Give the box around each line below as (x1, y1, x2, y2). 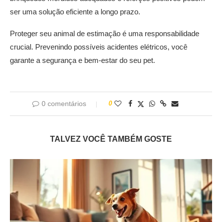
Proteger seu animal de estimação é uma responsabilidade (10, 29, 199, 38)
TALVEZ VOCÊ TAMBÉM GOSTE (50, 135, 172, 144)
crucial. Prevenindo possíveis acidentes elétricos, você (10, 43, 187, 52)
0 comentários (41, 100, 86, 108)
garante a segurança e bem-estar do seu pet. (10, 56, 155, 65)
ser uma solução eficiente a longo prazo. (10, 7, 140, 16)
